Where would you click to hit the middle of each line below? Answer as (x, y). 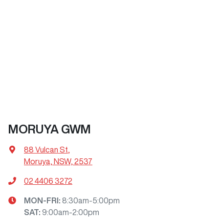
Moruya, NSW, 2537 (58, 161)
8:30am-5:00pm (91, 200)
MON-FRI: (43, 200)
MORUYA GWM (50, 129)
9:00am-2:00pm (71, 212)
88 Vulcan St (46, 149)
